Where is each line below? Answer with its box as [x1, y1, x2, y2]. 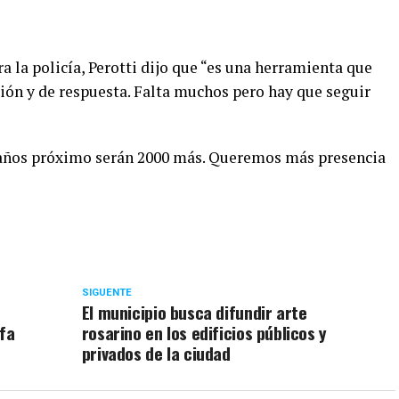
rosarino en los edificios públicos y [81, 320, 327, 346]
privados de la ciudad [81, 340, 231, 366]
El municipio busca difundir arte [81, 299, 307, 325]
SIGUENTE [81, 287, 132, 298]
